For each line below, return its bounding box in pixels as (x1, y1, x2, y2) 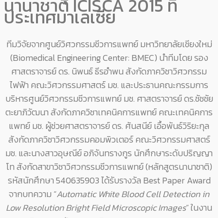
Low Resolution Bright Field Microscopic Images (6, 201, 186, 215)
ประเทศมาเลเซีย (4, 4, 116, 31)
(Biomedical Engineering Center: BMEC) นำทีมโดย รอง (10, 51, 208, 65)
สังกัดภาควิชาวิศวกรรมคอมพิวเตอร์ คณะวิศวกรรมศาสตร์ (8, 133, 210, 146)
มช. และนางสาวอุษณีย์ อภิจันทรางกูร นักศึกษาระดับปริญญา (5, 146, 213, 160)
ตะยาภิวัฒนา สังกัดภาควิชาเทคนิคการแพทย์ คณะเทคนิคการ (5, 106, 213, 119)
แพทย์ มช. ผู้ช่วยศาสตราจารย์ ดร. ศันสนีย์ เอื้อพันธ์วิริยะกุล (9, 119, 209, 133)
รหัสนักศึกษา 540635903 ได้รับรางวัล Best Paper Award (7, 174, 211, 187)
